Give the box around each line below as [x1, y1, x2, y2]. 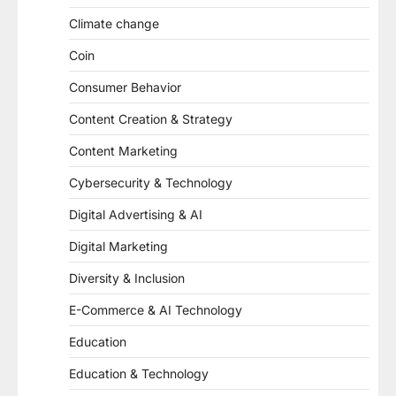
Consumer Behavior [69, 79, 181, 95]
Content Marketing [69, 142, 178, 158]
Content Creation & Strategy [69, 110, 232, 126]
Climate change [69, 15, 159, 31]
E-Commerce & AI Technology [69, 301, 242, 317]
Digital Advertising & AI [69, 206, 202, 222]
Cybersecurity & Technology [69, 174, 232, 190]
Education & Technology [69, 365, 209, 381]
